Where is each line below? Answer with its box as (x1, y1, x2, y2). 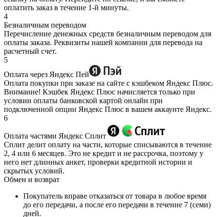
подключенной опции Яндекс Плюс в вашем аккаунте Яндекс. (4, 105, 212, 114)
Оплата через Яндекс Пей (4, 70, 89, 79)
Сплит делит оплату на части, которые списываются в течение (4, 140, 212, 149)
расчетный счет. (4, 47, 57, 56)
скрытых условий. (4, 167, 64, 175)
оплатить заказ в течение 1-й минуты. (4, 3, 129, 12)
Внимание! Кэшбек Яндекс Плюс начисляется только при (4, 88, 195, 96)
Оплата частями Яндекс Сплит (4, 132, 106, 140)
